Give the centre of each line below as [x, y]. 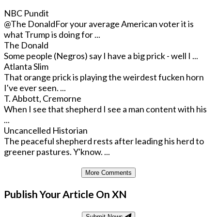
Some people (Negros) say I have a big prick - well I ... [101, 56]
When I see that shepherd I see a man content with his [105, 109]
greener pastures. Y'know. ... [57, 152]
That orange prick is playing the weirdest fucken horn [104, 77]
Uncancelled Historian [46, 131]
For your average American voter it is [124, 24]
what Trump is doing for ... [52, 35]
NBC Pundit [26, 13]
